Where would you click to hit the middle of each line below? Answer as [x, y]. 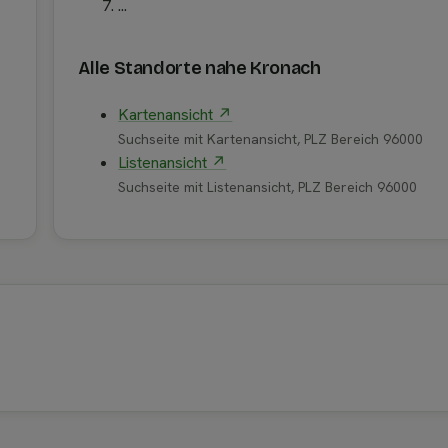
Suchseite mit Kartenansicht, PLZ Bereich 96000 [271, 139]
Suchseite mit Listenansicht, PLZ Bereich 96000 [268, 187]
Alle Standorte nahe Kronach [199, 68]
